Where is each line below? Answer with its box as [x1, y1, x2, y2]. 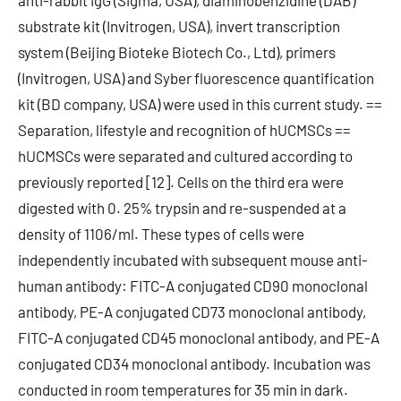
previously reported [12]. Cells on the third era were [18, 173, 344, 191]
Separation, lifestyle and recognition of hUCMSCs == [18, 121, 351, 139]
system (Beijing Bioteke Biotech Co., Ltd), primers [18, 43, 336, 61]
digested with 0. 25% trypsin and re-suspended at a [18, 199, 346, 217]
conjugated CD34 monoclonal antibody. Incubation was [18, 354, 371, 372]
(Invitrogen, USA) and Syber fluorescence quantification [18, 69, 374, 87]
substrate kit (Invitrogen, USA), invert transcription [18, 17, 340, 35]
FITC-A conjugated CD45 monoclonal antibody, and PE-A [18, 328, 380, 346]
